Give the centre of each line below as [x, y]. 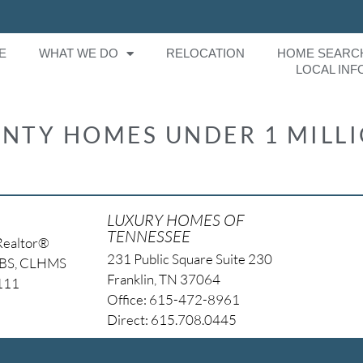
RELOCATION [206, 53]
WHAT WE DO [79, 53]
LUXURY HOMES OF [175, 220]
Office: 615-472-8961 [173, 299]
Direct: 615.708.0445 [171, 319]
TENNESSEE [148, 236]
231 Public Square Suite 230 [189, 258]
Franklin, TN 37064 [163, 279]
